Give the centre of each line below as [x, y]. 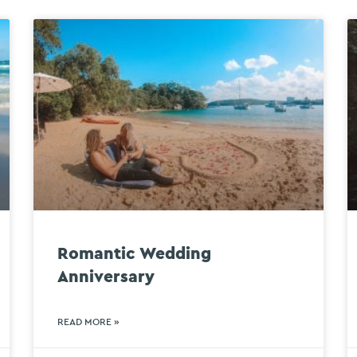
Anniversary [106, 277]
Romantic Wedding [135, 254]
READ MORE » [89, 322]
